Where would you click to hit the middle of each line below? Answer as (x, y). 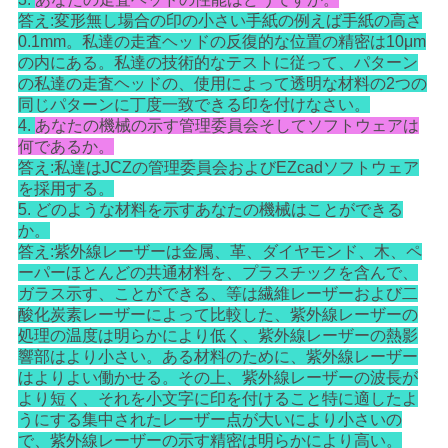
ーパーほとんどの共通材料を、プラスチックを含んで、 (217, 273)
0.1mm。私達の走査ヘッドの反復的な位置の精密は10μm (221, 42)
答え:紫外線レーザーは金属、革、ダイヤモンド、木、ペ (219, 252)
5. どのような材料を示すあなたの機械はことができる (210, 210)
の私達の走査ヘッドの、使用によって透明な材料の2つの (222, 84)
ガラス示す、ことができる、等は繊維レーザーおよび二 (217, 294)
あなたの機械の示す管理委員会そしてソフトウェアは (226, 126)
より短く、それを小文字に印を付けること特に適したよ (217, 399)
